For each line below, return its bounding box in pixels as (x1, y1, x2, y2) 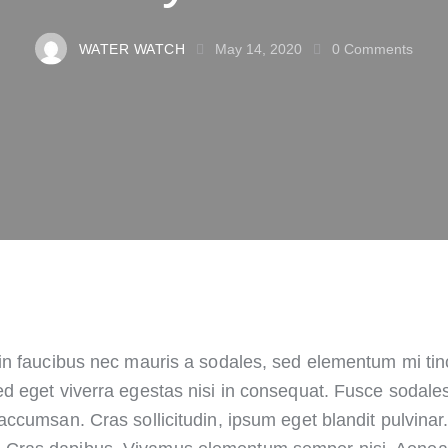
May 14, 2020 (215, 40, 303, 57)
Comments (343, 40, 413, 57)
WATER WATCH (78, 40, 186, 57)
